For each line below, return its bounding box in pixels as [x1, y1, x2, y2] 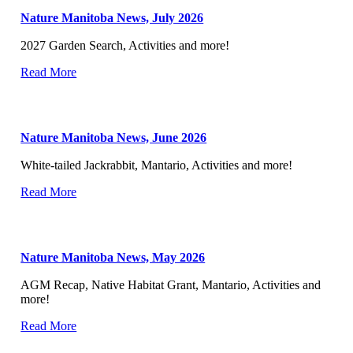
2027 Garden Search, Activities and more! [20, 39, 230, 53]
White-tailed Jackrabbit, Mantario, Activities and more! [20, 158, 293, 173]
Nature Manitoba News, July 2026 [20, 10, 204, 26]
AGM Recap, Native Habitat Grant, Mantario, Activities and [20, 277, 321, 292]
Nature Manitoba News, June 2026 [20, 130, 207, 146]
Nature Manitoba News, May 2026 [20, 249, 206, 265]
